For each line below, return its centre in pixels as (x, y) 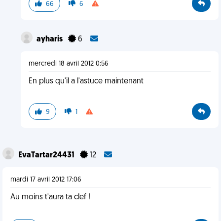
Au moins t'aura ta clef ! (50, 197)
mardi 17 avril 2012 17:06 (46, 180)
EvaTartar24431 (47, 155)
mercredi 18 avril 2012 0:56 (68, 64)
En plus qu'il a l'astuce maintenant (86, 81)
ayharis (50, 39)
